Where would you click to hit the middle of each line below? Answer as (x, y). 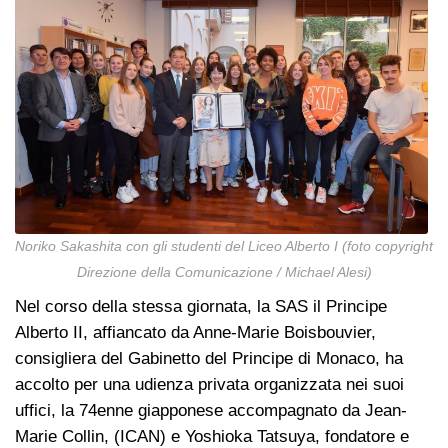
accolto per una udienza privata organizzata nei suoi (209, 385)
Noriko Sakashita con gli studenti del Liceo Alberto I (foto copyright (224, 247)
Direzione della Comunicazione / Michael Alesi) (224, 273)
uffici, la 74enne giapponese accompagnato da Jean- (211, 411)
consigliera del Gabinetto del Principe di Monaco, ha (209, 359)
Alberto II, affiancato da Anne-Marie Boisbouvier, (195, 333)
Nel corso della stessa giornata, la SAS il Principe (201, 307)
